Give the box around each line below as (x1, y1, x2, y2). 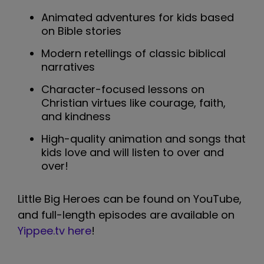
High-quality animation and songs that (41, 131, 246, 146)
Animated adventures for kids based (41, 9, 234, 25)
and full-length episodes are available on (18, 207, 235, 223)
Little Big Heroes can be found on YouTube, (18, 192, 242, 207)
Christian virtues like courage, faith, (41, 95, 226, 110)
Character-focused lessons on (41, 81, 204, 97)
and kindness (41, 108, 111, 124)
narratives (41, 59, 95, 74)
